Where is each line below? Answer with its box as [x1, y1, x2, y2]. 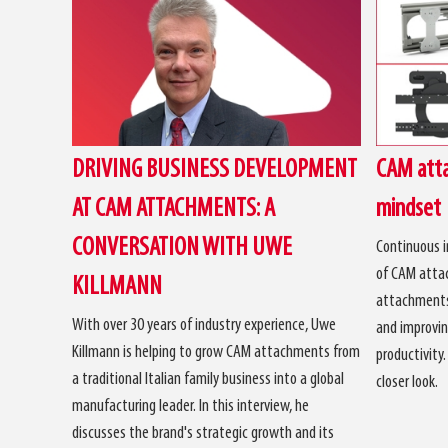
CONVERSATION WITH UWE [72, 234, 292, 262]
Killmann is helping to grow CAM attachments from [72, 342, 360, 362]
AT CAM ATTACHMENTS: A [72, 195, 275, 223]
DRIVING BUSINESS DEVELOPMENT [72, 156, 357, 184]
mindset [375, 195, 441, 223]
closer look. [375, 372, 438, 392]
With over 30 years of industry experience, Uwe [72, 315, 336, 335]
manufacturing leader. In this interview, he [72, 396, 309, 416]
